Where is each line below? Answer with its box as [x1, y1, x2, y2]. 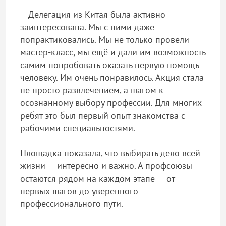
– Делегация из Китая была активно [20, 9, 165, 20]
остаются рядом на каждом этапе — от [20, 173, 175, 184]
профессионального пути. [20, 198, 123, 209]
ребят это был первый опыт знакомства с [20, 109, 185, 121]
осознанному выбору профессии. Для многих [20, 97, 202, 108]
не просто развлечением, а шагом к [20, 84, 163, 96]
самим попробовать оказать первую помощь [20, 59, 199, 71]
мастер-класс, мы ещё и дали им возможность [20, 46, 205, 58]
